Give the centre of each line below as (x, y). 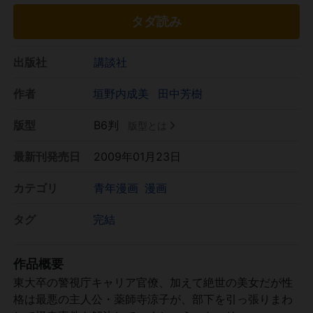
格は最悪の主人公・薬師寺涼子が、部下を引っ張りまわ (153, 299)
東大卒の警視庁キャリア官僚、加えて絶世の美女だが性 (153, 282)
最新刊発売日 (47, 156)
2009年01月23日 (137, 156)
